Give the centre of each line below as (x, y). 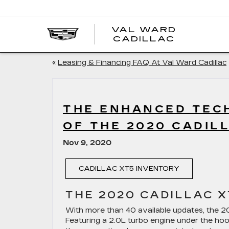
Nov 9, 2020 (87, 143)
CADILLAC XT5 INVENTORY (129, 169)
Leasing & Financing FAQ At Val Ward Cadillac (142, 63)
